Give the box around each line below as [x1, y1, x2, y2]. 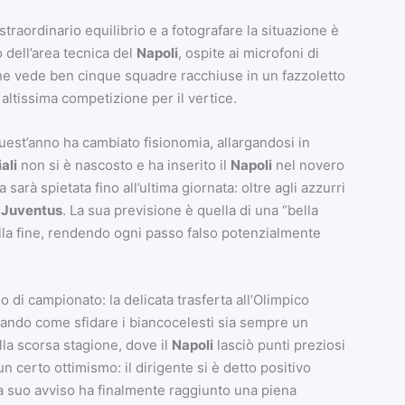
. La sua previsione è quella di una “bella [61, 202, 318, 220]
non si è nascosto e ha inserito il [16, 156, 231, 174]
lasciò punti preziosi [212, 336, 345, 354]
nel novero [271, 156, 344, 174]
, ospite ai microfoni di [177, 44, 319, 62]
